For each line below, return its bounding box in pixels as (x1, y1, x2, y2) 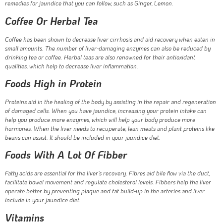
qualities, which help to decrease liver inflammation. (5, 61, 138, 70)
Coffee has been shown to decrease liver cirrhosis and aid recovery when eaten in (5, 35, 215, 43)
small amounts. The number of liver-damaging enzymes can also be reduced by (5, 44, 211, 52)
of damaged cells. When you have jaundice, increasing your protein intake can (5, 107, 207, 115)
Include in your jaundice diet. (5, 196, 81, 204)
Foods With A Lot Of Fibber (5, 148, 127, 162)
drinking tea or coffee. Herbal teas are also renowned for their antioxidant (5, 53, 195, 61)
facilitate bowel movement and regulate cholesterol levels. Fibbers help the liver (5, 178, 211, 186)
